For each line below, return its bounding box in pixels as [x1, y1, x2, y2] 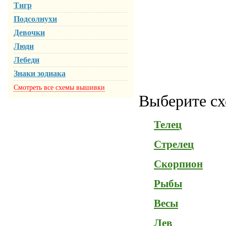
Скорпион [154, 158, 203, 170]
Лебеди [14, 55, 39, 64]
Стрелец [154, 138, 194, 150]
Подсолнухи [14, 15, 57, 23]
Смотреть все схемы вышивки [14, 84, 105, 91]
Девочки [14, 28, 45, 37]
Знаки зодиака [14, 69, 66, 78]
